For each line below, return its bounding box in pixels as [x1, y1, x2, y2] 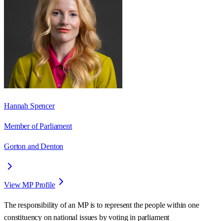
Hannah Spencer [4, 101, 55, 110]
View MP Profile [4, 180, 55, 189]
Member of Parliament [4, 121, 72, 130]
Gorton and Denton [4, 142, 64, 150]
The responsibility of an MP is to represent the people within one [4, 200, 199, 209]
